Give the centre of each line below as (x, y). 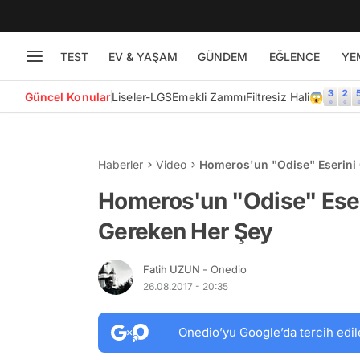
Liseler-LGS (142, 96)
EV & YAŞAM (143, 56)
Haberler (121, 164)
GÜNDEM (222, 56)
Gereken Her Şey (186, 231)
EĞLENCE (294, 56)
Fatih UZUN (173, 269)
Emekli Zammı (209, 96)
